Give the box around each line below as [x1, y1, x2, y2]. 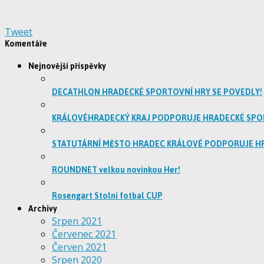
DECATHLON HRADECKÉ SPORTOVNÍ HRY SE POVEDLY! [52, 84, 262, 101]
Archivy [28, 201, 57, 217]
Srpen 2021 [52, 214, 102, 228]
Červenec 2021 [52, 227, 116, 241]
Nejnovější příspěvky [28, 58, 106, 75]
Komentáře [5, 36, 47, 52]
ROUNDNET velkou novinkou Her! [52, 162, 180, 179]
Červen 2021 [52, 240, 107, 254]
